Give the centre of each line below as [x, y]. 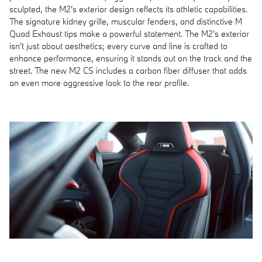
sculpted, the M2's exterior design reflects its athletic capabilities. [129, 9]
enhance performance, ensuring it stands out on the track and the [131, 58]
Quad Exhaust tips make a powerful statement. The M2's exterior [129, 34]
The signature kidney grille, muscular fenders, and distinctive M [126, 22]
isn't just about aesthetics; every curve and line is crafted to [118, 46]
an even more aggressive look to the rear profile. [99, 83]
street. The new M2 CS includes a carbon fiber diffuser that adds [128, 71]
